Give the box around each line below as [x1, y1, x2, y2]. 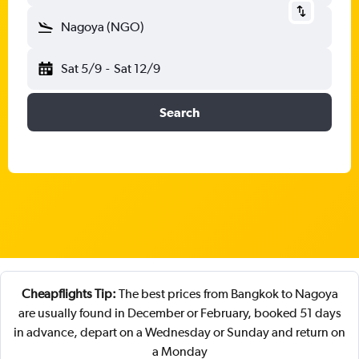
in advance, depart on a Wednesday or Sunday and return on [14, 325, 345, 340]
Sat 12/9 [113, 61, 160, 76]
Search [159, 105, 200, 119]
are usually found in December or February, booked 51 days [18, 305, 341, 321]
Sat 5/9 [61, 61, 102, 76]
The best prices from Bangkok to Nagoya [115, 286, 338, 301]
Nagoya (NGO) [61, 19, 144, 34]
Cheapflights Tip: [21, 286, 116, 301]
